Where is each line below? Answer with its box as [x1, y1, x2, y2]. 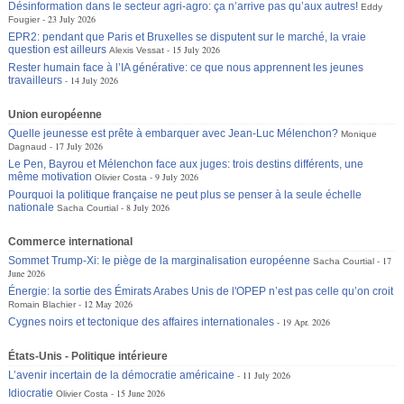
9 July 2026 [155, 170, 199, 183]
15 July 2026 [172, 42, 221, 56]
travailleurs [8, 73, 63, 87]
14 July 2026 [70, 73, 119, 87]
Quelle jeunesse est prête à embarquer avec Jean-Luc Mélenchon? [8, 126, 339, 140]
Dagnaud [8, 141, 48, 151]
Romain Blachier [8, 298, 77, 309]
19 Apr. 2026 [282, 315, 331, 328]
